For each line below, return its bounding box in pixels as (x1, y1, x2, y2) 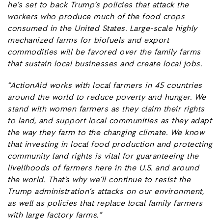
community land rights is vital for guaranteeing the (7, 151, 199, 163)
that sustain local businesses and (7, 59, 137, 70)
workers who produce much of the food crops (7, 12, 185, 23)
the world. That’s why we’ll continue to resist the (7, 175, 191, 186)
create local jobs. (137, 59, 202, 70)
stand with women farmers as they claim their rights (7, 104, 205, 115)
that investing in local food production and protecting (7, 139, 212, 151)
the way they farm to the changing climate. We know (7, 128, 204, 139)
